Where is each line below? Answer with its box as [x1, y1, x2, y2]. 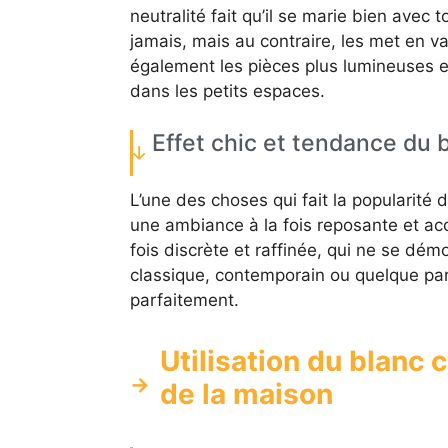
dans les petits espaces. [129, 81, 325, 102]
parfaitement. [129, 289, 239, 310]
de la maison [159, 376, 333, 411]
